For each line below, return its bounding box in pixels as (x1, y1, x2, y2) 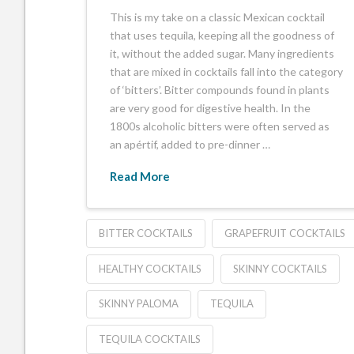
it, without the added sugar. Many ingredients (110, 47, 335, 61)
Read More (110, 169, 171, 184)
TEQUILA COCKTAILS (98, 333, 201, 346)
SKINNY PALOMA (98, 297, 179, 311)
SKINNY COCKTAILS (232, 262, 327, 275)
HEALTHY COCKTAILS (98, 262, 201, 275)
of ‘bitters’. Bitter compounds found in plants (110, 83, 330, 97)
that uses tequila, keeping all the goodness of (110, 28, 335, 43)
